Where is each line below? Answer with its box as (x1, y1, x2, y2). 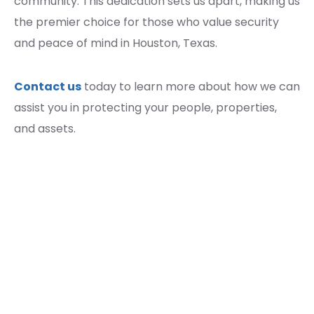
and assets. (14, 120, 76, 137)
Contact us (14, 78, 81, 95)
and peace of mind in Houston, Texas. (14, 34, 217, 51)
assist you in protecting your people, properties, (14, 99, 277, 116)
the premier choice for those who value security (14, 13, 279, 30)
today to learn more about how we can (81, 78, 300, 95)
